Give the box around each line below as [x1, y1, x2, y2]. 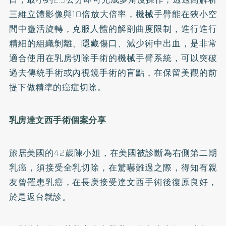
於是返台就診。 [9, 190, 71, 203]
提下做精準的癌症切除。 [9, 80, 106, 94]
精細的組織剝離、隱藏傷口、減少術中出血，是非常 [9, 36, 217, 50]
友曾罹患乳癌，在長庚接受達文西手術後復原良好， [9, 175, 217, 189]
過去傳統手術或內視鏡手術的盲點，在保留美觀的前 [9, 66, 217, 79]
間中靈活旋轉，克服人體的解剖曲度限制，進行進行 [9, 22, 217, 35]
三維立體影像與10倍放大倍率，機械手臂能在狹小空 [9, 7, 217, 21]
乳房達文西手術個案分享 [9, 113, 106, 127]
